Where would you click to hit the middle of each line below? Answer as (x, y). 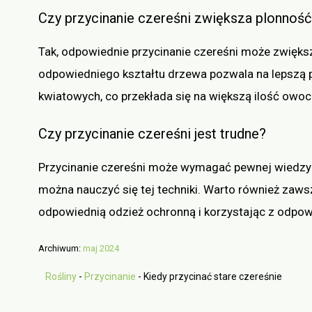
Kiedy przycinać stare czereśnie (213, 277)
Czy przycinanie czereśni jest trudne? (152, 133)
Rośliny (61, 277)
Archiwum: (61, 249)
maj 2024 (101, 249)
